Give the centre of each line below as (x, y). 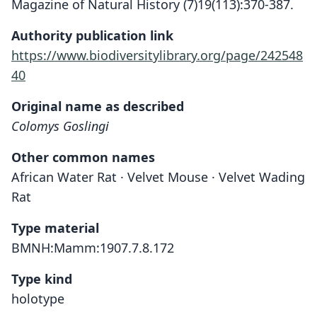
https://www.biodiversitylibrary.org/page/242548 (157, 55)
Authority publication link (92, 35)
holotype (38, 299)
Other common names (83, 157)
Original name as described (98, 106)
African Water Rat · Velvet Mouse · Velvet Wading (158, 177)
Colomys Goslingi (60, 126)
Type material (55, 228)
